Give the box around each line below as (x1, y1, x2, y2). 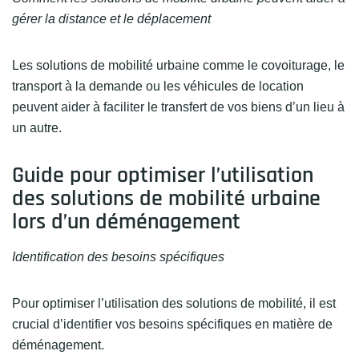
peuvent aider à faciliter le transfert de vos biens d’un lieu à (12, 100, 345, 114)
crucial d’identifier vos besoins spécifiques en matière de (12, 317, 333, 331)
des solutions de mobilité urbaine (12, 184, 321, 213)
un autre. (12, 121, 62, 135)
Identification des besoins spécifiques (12, 250, 224, 264)
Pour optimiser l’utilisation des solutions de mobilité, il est (12, 296, 336, 310)
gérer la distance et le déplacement (12, 12, 211, 26)
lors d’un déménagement (12, 208, 240, 236)
